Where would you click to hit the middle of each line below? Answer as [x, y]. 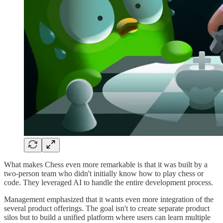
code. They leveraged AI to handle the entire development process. [109, 183]
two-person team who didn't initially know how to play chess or [104, 174]
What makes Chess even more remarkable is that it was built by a [106, 165]
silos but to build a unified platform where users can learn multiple [107, 218]
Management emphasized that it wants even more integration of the [109, 200]
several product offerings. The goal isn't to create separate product [107, 209]
